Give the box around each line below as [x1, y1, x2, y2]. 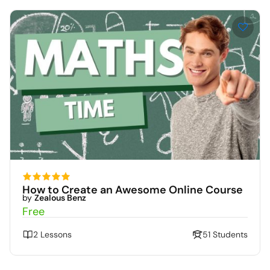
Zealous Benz [34, 192, 86, 204]
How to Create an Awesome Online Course [22, 183, 243, 198]
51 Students [202, 229, 248, 240]
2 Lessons [33, 229, 72, 240]
